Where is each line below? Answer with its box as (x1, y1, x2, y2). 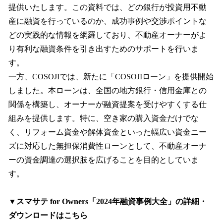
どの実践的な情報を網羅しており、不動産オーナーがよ (8, 30, 207, 39)
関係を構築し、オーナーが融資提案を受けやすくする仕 (8, 100, 207, 109)
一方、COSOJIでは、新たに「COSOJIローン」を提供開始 (8, 72, 214, 81)
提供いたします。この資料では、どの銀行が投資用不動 (8, 2, 207, 11)
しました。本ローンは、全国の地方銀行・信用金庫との (8, 86, 207, 95)
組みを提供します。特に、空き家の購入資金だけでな (8, 113, 199, 122)
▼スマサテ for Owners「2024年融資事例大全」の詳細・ (8, 197, 207, 206)
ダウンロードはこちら (8, 211, 88, 220)
